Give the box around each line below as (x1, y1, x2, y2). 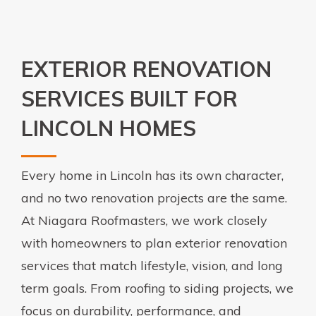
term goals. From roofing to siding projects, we (21, 279, 293, 296)
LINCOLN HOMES (21, 114, 196, 142)
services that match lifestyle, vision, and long (21, 257, 283, 274)
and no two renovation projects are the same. (21, 189, 287, 206)
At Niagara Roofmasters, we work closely (21, 212, 267, 229)
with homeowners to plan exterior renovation (21, 234, 287, 251)
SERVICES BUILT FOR (21, 85, 238, 112)
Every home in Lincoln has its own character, (21, 166, 284, 183)
